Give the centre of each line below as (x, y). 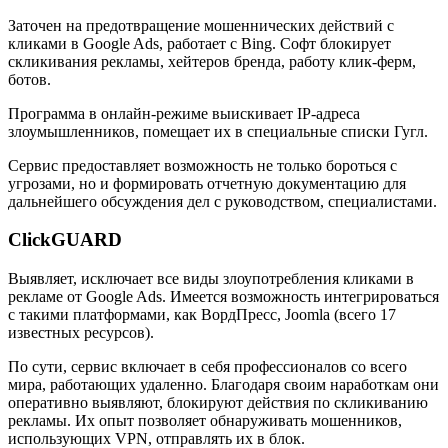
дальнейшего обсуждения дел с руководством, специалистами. (222, 201)
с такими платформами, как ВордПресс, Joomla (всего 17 (202, 314)
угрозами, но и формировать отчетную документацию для (207, 183)
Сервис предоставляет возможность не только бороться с (202, 165)
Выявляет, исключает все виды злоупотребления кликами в (211, 278)
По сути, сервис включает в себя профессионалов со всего (207, 366)
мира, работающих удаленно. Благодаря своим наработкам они (223, 384)
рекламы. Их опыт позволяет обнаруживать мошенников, (205, 420)
